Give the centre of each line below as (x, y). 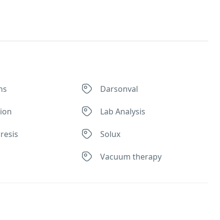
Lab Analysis (123, 111)
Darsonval (119, 89)
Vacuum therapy (131, 157)
